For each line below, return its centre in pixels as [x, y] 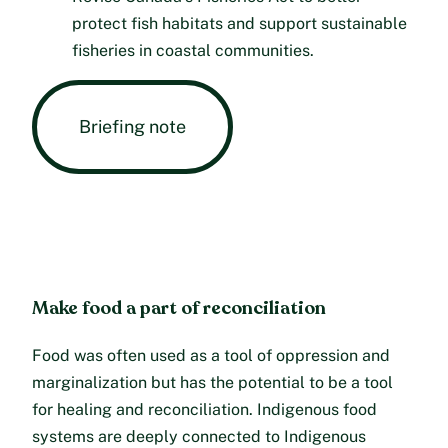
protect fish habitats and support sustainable [239, 23]
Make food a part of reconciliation [179, 307]
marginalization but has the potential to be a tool [212, 383]
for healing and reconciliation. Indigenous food [204, 410]
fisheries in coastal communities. [193, 50]
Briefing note [132, 126]
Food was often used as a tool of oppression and [211, 356]
